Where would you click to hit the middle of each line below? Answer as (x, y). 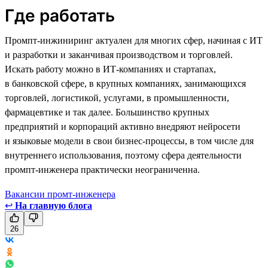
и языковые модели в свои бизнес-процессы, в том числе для (129, 141)
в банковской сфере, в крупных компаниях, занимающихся (125, 83)
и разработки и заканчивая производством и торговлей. (119, 54)
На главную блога (54, 205)
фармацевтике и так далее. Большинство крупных (107, 112)
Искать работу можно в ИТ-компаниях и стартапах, (110, 69)
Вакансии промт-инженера (60, 194)
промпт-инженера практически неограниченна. (102, 169)
